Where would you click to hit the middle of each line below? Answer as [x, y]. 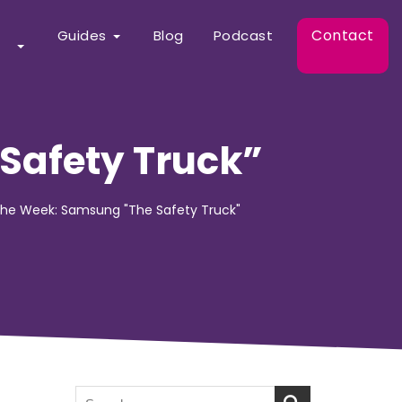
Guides [82, 35]
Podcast [243, 35]
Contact [343, 35]
